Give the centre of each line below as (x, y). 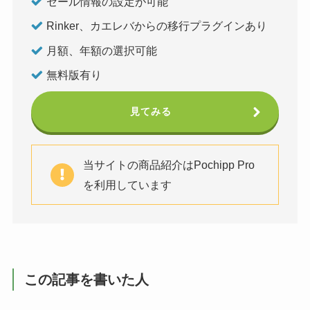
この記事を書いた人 (87, 279)
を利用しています (127, 184)
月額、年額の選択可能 (102, 50)
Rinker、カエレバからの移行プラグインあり (157, 26)
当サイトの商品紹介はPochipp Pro (169, 164)
